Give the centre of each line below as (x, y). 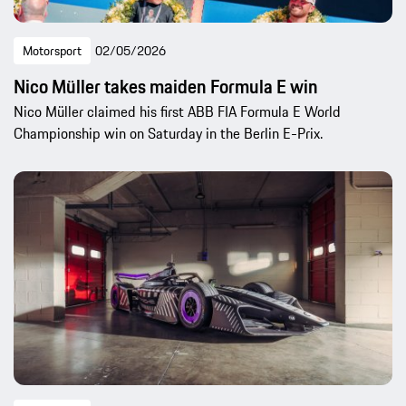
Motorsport (52, 50)
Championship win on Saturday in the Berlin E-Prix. (168, 133)
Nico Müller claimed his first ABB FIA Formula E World (177, 111)
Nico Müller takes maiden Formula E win (166, 86)
